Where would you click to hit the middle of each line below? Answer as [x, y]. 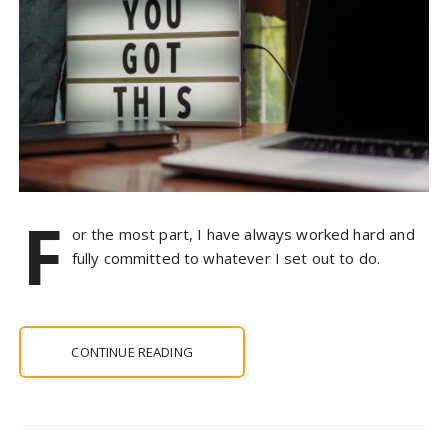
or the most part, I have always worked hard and [243, 234]
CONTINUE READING [132, 352]
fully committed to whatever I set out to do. [226, 258]
